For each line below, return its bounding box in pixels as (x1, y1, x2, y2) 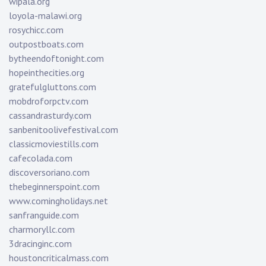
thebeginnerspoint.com (9, 180, 100, 193)
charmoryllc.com (9, 223, 75, 236)
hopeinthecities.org (9, 66, 84, 79)
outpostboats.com (9, 38, 84, 50)
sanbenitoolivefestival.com (9, 123, 118, 136)
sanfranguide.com (9, 209, 79, 221)
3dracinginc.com (9, 237, 72, 250)
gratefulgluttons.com (9, 81, 96, 93)
